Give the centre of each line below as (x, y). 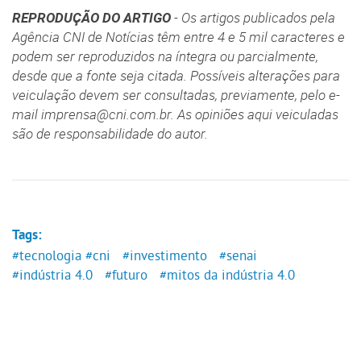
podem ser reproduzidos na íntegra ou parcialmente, (165, 57)
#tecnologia (47, 256)
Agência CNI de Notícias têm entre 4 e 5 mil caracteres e (178, 37)
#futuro (126, 275)
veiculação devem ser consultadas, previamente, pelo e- (176, 95)
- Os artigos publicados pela (253, 18)
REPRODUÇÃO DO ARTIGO (91, 18)
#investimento (164, 256)
